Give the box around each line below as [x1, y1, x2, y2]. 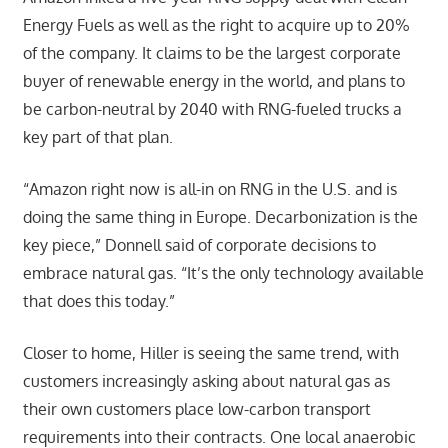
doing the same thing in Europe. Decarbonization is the [22, 206, 418, 227]
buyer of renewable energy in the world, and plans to [22, 70, 405, 91]
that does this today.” [22, 290, 175, 311]
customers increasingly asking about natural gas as [22, 370, 390, 391]
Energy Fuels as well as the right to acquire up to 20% [22, 14, 410, 35]
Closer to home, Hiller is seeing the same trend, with [22, 342, 399, 363]
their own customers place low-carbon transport [22, 398, 371, 419]
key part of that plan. [22, 126, 173, 147]
